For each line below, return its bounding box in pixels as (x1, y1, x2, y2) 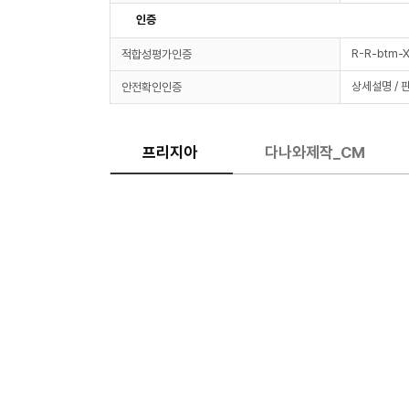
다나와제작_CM (265, 143, 365, 162)
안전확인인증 (121, 80, 182, 94)
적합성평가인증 (121, 47, 192, 61)
